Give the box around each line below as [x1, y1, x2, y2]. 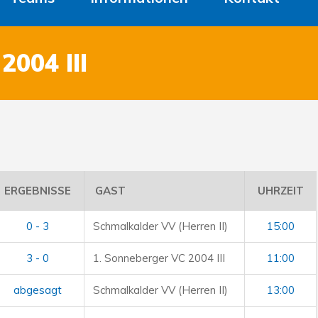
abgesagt [13, 283, 62, 297]
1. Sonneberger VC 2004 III [93, 251, 225, 265]
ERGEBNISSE [4, 184, 71, 197]
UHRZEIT [257, 184, 304, 197]
